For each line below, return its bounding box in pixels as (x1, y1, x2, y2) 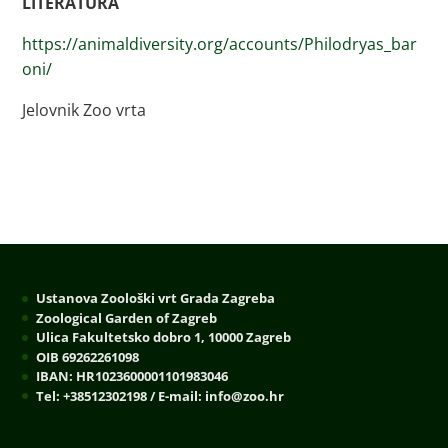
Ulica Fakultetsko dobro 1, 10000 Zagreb (36, 328, 292, 347)
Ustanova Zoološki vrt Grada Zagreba (36, 289, 276, 308)
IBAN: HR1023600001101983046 (36, 367, 229, 386)
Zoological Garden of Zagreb (36, 308, 218, 327)
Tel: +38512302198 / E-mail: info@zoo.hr (36, 386, 285, 405)
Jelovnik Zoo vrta (22, 98, 147, 121)
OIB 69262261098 (36, 347, 140, 366)
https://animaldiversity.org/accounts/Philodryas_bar (22, 32, 418, 55)
